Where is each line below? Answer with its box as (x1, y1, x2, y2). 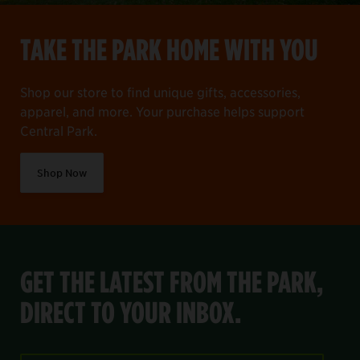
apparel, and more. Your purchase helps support (20, 102, 305, 119)
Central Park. (20, 121, 97, 138)
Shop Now (37, 166, 87, 179)
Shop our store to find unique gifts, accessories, (20, 83, 301, 100)
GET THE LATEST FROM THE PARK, (20, 265, 323, 297)
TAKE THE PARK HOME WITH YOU (20, 33, 318, 65)
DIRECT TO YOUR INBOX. (20, 296, 241, 328)
